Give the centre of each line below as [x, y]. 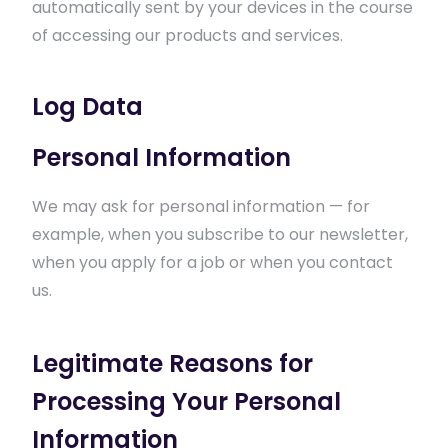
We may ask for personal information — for [201, 206]
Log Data [87, 106]
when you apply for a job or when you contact [212, 262]
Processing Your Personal [186, 401]
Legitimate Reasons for [172, 363]
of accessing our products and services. [187, 35]
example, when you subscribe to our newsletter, [220, 234]
